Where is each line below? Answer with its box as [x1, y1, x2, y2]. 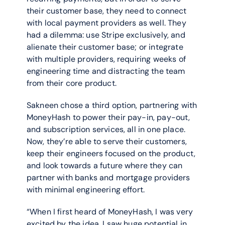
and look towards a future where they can [27, 160, 183, 171]
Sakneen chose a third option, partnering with [27, 100, 197, 110]
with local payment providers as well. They [27, 18, 186, 28]
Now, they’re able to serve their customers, [27, 136, 187, 147]
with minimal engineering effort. [27, 184, 145, 195]
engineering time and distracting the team [27, 66, 185, 76]
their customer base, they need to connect [27, 6, 187, 16]
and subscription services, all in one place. [27, 124, 186, 135]
